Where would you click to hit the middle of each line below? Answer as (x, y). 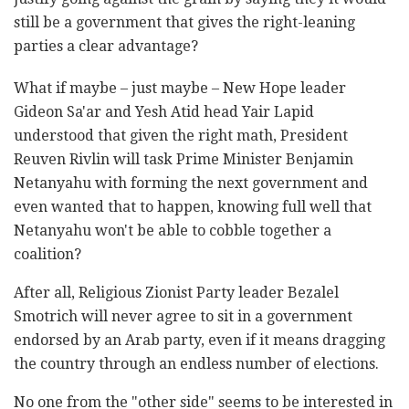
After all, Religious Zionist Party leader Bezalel (176, 293)
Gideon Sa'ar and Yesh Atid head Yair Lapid (164, 112)
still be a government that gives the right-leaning (184, 23)
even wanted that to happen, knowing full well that (193, 207)
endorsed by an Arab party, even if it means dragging (199, 341)
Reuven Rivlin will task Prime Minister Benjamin (184, 160)
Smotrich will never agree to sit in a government (183, 317)
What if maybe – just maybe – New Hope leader (180, 89)
